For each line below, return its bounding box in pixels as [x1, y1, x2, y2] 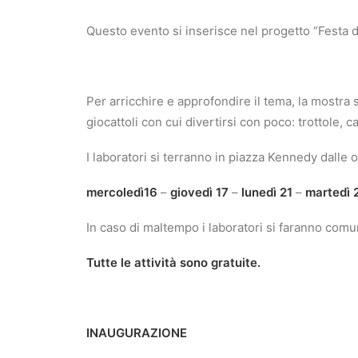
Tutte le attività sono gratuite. [86, 255, 261, 270]
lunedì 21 [241, 185, 292, 200]
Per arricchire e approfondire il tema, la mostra [86, 93, 353, 109]
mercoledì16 [86, 185, 157, 200]
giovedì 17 [170, 185, 229, 200]
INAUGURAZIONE [86, 325, 187, 340]
